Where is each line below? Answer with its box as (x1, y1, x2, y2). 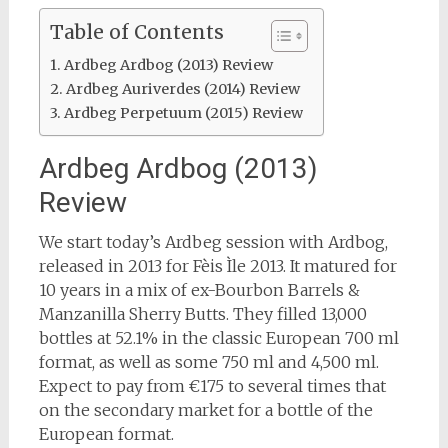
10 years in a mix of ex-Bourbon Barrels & (38, 280, 360, 300)
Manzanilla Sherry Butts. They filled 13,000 (38, 304, 367, 324)
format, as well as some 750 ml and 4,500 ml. (38, 352, 379, 372)
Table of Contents (49, 20, 224, 45)
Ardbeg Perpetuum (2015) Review (63, 104, 303, 122)
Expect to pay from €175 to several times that (38, 376, 386, 396)
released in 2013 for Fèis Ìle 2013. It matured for (38, 256, 397, 276)
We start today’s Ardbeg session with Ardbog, (38, 232, 388, 252)
